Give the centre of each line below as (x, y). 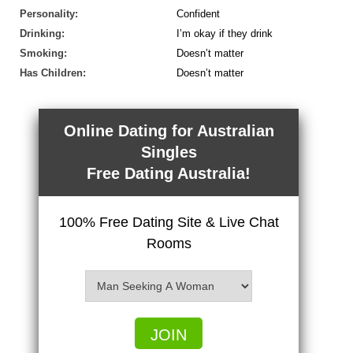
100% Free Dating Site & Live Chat (169, 222)
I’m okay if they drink (225, 33)
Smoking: (43, 53)
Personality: (49, 14)
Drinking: (42, 33)
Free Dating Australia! (169, 173)
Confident (198, 14)
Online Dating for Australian (169, 131)
